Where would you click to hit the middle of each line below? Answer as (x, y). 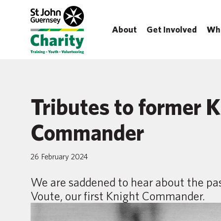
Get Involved (172, 29)
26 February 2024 (59, 156)
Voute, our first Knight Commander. (118, 196)
